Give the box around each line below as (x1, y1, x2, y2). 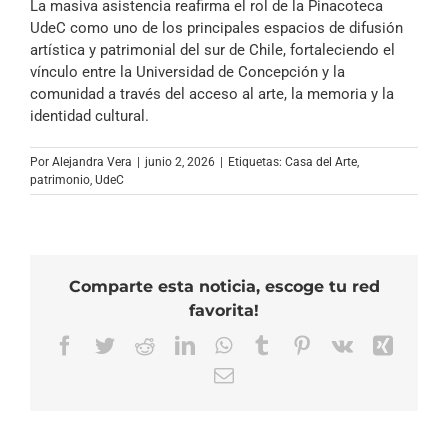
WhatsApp (231, 333, 317, 355)
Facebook (74, 333, 152, 355)
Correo (233, 363, 289, 385)
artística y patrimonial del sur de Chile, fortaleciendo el (30, 41, 395, 60)
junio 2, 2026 (145, 155, 215, 170)
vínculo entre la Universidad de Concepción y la (30, 63, 345, 82)
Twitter (114, 333, 173, 355)
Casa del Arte (285, 155, 357, 170)
